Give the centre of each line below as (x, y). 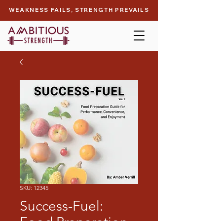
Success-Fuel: (61, 206)
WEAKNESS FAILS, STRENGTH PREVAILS (79, 10)
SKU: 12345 (34, 188)
